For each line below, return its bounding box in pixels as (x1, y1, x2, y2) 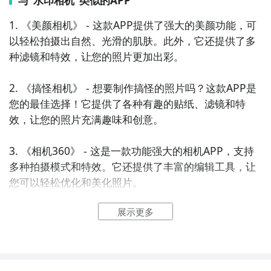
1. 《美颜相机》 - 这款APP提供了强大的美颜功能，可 (8, 17, 256, 32)
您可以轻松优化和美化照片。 (8, 174, 143, 189)
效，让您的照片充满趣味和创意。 (8, 111, 163, 126)
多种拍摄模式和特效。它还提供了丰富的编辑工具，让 (8, 158, 256, 174)
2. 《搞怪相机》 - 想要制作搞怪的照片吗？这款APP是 (8, 80, 256, 95)
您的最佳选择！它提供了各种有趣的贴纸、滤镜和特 (8, 96, 246, 111)
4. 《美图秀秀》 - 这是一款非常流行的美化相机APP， (8, 206, 256, 221)
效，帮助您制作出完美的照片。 (8, 237, 153, 252)
